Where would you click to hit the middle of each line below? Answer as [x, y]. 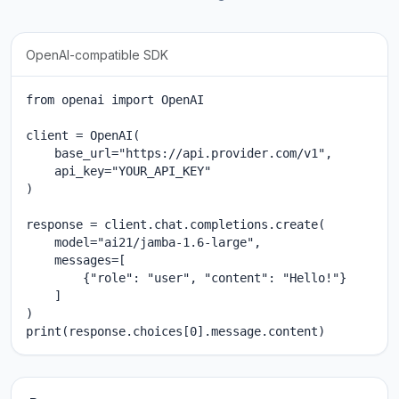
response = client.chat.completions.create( [175, 225]
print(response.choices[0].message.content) [175, 332]
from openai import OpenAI [115, 100]
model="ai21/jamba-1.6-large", [143, 243]
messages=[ [76, 261]
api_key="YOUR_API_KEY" [118, 171]
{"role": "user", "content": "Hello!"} [186, 278]
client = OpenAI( [83, 136]
